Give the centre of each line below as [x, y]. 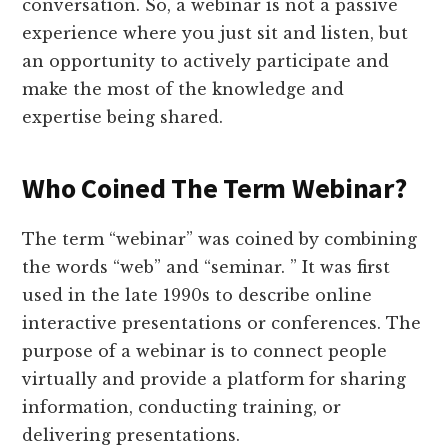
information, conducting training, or [182, 406]
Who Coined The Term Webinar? [214, 187]
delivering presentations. [131, 434]
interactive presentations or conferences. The [222, 322]
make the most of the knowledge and [183, 88]
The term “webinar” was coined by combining [220, 238]
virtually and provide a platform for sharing [214, 378]
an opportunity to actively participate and [206, 60]
